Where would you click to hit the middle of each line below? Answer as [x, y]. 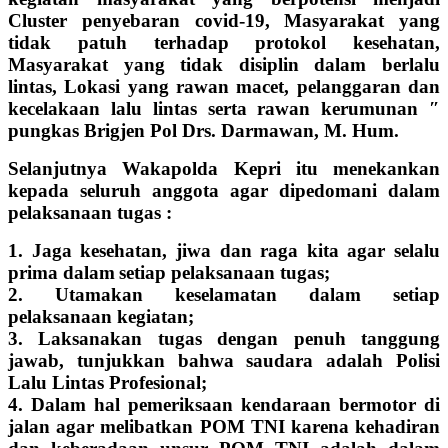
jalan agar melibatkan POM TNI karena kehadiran [224, 426]
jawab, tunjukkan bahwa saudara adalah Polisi [224, 360]
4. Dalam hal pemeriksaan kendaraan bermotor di [224, 404]
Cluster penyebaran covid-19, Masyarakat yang [224, 20]
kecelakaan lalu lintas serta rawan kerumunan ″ [224, 108]
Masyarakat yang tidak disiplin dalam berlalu [224, 64]
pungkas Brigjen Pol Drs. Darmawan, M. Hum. [203, 130]
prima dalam [61, 272]
